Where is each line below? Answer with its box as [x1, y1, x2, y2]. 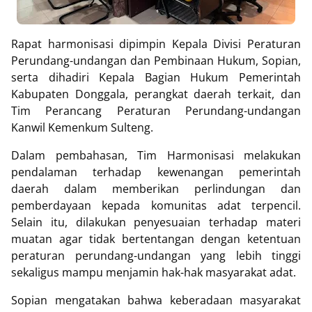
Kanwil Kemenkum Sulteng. [11, 120, 153, 135]
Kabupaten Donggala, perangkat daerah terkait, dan [11, 86, 301, 102]
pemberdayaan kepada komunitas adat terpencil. [11, 198, 301, 213]
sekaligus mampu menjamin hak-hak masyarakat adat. [11, 265, 296, 280]
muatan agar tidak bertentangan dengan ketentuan [11, 231, 301, 247]
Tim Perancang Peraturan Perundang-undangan [11, 103, 301, 118]
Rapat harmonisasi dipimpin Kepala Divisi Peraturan [11, 36, 301, 52]
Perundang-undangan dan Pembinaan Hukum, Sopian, [11, 53, 301, 68]
